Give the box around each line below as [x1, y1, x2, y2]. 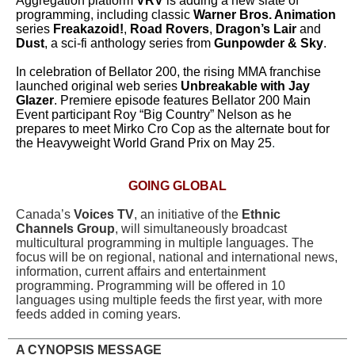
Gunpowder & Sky [214, 36, 323, 50]
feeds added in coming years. [16, 307, 181, 321]
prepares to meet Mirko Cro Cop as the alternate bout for [16, 122, 330, 136]
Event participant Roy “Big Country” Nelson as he [16, 108, 292, 121]
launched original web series [16, 79, 181, 93]
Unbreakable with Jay [181, 79, 310, 93]
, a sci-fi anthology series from [44, 36, 214, 50]
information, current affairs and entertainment [16, 265, 265, 278]
